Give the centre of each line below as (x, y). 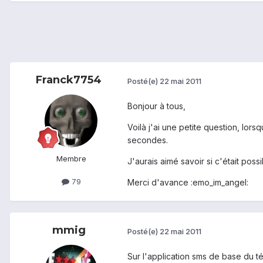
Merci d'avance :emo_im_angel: (188, 183)
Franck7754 (69, 80)
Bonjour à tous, (156, 106)
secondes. (148, 140)
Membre (71, 159)
